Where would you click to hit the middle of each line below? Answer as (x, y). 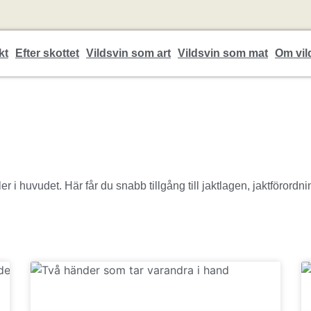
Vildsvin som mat (223, 53)
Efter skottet (47, 53)
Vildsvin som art (128, 53)
